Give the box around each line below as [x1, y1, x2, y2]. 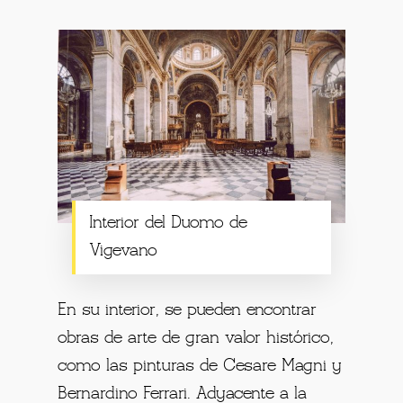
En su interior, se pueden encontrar [58, 301, 318, 318]
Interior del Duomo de [89, 214, 248, 231]
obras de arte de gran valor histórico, [58, 329, 335, 346]
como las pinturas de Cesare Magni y [58, 357, 343, 374]
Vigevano [89, 242, 158, 259]
